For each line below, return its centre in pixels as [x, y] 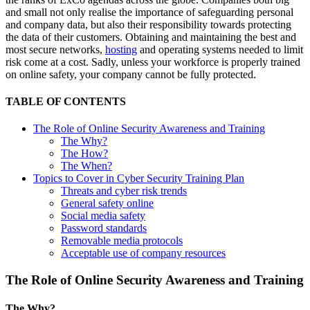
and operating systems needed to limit [220, 49]
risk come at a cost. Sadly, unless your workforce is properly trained [153, 62]
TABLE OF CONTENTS [66, 102]
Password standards [104, 228]
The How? [84, 154]
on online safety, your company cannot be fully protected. [131, 74]
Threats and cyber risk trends [124, 191]
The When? [86, 166]
